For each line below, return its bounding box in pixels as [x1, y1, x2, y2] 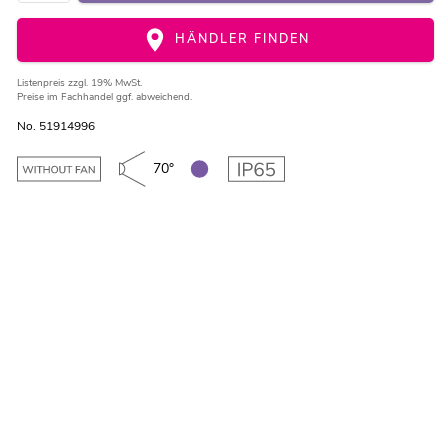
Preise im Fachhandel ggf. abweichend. [16, 90, 192, 105]
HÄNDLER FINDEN [169, 30, 310, 48]
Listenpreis [16, 76, 68, 91]
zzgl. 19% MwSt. [67, 76, 142, 91]
